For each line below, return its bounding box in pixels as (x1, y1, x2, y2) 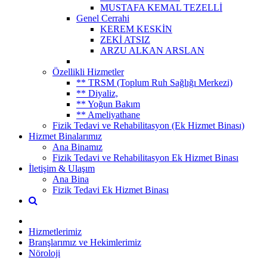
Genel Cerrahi (76, 13, 129, 23)
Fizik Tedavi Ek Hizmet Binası (52, 184, 169, 195)
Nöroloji (29, 247, 60, 258)
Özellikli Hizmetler (52, 66, 124, 77)
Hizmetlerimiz (29, 226, 82, 237)
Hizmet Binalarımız (29, 131, 102, 141)
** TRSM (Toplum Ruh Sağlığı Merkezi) (76, 77, 232, 88)
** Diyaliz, (76, 88, 118, 98)
